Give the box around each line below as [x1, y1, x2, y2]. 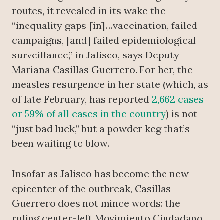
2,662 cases [149, 93, 204, 105]
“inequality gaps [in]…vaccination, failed [12, 19, 197, 31]
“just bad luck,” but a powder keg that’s [12, 122, 190, 135]
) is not [166, 108, 197, 120]
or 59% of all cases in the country [12, 108, 166, 120]
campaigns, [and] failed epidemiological [12, 34, 196, 46]
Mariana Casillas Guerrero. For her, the [12, 63, 192, 76]
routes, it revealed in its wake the [12, 4, 165, 17]
